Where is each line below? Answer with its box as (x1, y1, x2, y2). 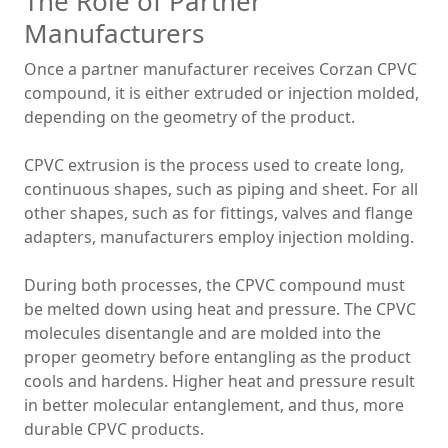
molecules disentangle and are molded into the (24, 322, 381, 345)
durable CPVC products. (24, 418, 204, 441)
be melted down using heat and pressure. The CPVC (24, 298, 416, 321)
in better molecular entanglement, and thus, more (24, 394, 404, 417)
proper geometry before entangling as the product (24, 346, 411, 369)
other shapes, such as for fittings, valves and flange (24, 202, 413, 225)
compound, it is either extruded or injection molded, (24, 82, 419, 105)
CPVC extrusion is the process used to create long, (24, 154, 404, 177)
